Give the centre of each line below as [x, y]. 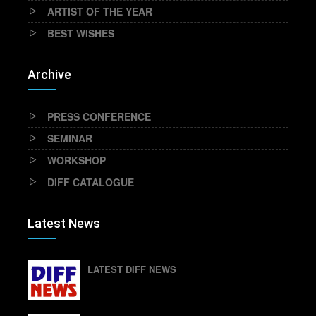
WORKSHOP [77, 160]
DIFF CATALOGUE [91, 182]
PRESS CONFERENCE [99, 116]
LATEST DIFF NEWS [132, 269]
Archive [49, 74]
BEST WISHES [81, 33]
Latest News [64, 223]
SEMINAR [70, 138]
